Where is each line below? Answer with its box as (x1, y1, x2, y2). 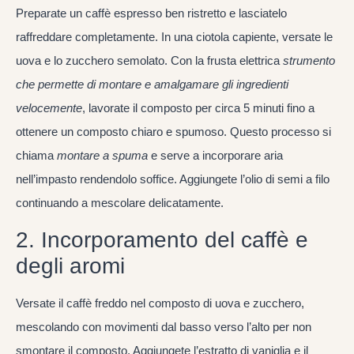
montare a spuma (57, 149, 148, 163)
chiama (16, 149, 57, 163)
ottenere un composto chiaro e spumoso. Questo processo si (16, 125, 331, 139)
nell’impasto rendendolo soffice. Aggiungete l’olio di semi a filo (16, 172, 330, 186)
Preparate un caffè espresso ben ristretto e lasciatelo (16, 6, 287, 21)
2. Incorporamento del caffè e (16, 227, 308, 252)
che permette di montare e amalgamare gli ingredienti (16, 77, 288, 92)
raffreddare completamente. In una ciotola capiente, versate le (16, 30, 333, 44)
